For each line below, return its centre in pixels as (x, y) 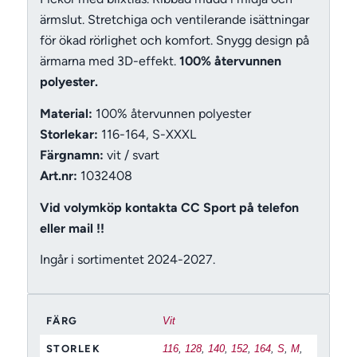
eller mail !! (72, 228)
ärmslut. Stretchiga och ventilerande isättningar (174, 20)
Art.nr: (58, 176)
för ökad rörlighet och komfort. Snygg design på (174, 41)
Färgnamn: (71, 155)
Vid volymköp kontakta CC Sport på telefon (169, 207)
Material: (66, 114)
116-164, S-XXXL (148, 135)
